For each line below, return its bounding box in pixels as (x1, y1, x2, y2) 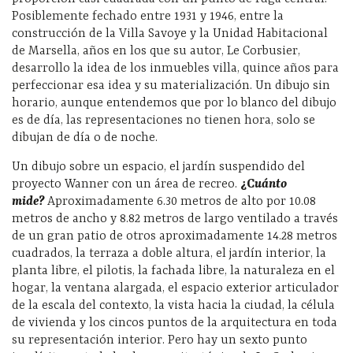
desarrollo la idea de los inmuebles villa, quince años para (12, 61, 339, 76)
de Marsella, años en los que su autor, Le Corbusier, (12, 43, 300, 58)
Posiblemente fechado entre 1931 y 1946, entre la (12, 9, 284, 24)
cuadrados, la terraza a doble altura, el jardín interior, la (12, 246, 326, 261)
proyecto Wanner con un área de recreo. (12, 176, 240, 191)
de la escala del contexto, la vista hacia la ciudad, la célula (12, 298, 335, 313)
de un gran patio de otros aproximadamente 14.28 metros (12, 229, 337, 243)
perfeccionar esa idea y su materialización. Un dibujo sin (12, 78, 330, 93)
